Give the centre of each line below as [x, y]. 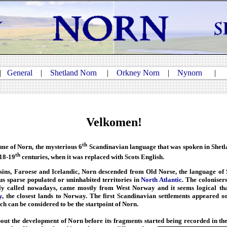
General [20, 73]
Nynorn [190, 73]
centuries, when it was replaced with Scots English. [92, 157]
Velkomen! [114, 122]
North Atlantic [162, 179]
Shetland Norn [73, 73]
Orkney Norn [138, 73]
